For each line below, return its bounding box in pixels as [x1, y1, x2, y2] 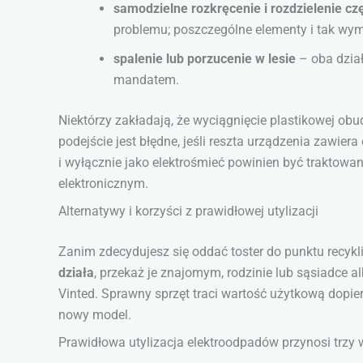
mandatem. [113, 72, 179, 88]
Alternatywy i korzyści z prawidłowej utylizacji [58, 203, 318, 220]
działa [58, 265, 94, 281]
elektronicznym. [58, 176, 148, 192]
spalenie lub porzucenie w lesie [113, 51, 296, 67]
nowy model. [58, 307, 131, 323]
